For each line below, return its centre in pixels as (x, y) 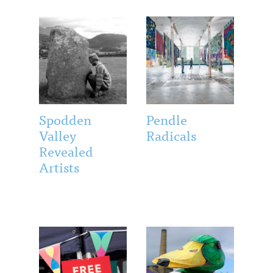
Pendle (167, 119)
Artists (59, 166)
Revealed (66, 151)
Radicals (171, 135)
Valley (58, 135)
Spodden (65, 119)
